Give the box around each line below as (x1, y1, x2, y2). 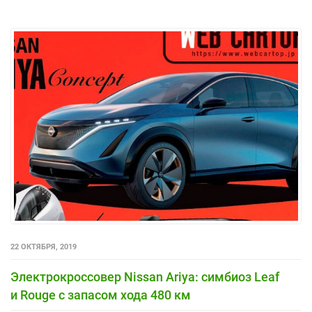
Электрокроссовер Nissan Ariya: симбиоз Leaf (10, 270, 279, 284)
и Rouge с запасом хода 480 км (10, 288, 191, 302)
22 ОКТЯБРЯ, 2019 (10, 242, 77, 251)
